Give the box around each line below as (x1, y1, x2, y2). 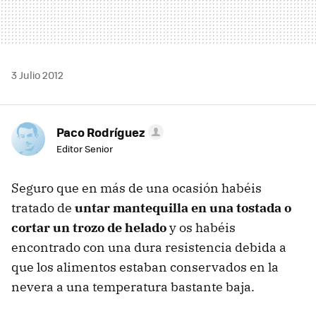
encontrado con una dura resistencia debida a (11, 238, 286, 255)
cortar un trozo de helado (11, 219, 166, 236)
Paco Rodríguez (56, 123, 145, 140)
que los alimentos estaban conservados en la (11, 258, 279, 275)
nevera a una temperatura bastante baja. (11, 278, 255, 295)
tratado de (11, 199, 75, 216)
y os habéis (166, 219, 236, 236)
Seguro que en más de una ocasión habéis (11, 179, 262, 196)
